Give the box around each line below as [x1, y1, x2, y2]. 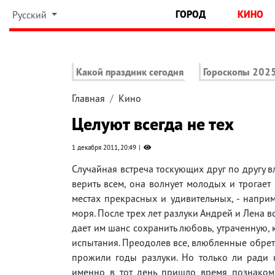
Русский [12, 9, 49, 21]
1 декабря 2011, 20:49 [72, 143, 136, 152]
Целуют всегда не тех [72, 112, 234, 136]
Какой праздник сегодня [76, 66, 184, 79]
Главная [72, 92, 105, 105]
